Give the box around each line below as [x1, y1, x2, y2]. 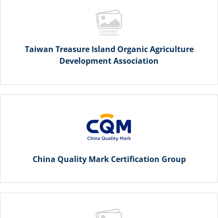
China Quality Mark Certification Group [32, 154, 186, 165]
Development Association [59, 55, 159, 67]
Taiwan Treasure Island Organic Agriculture [24, 44, 194, 55]
